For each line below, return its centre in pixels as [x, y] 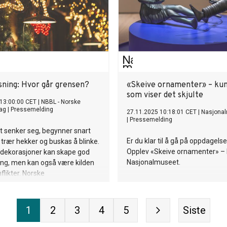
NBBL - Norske [61, 102]
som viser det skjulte [165, 95]
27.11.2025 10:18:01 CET [162, 112]
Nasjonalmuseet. [154, 162]
